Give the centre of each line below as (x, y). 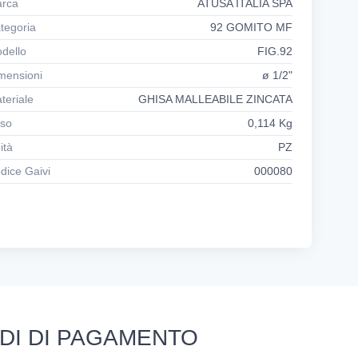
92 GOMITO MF (251, 28)
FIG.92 (274, 52)
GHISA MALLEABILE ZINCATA (215, 99)
